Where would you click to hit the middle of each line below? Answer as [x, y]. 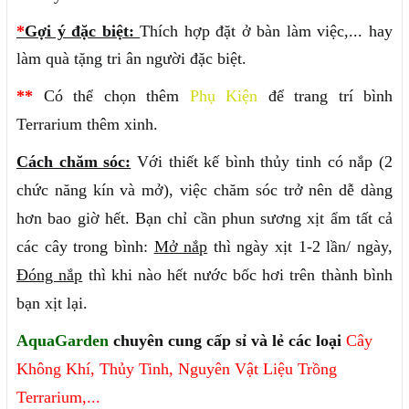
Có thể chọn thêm [116, 96]
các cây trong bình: [85, 247]
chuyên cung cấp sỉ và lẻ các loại [230, 341]
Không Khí [53, 369]
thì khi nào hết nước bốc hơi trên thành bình [238, 275]
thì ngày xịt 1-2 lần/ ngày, [300, 247]
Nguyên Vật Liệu [236, 369]
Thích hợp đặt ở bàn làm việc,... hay [267, 31]
